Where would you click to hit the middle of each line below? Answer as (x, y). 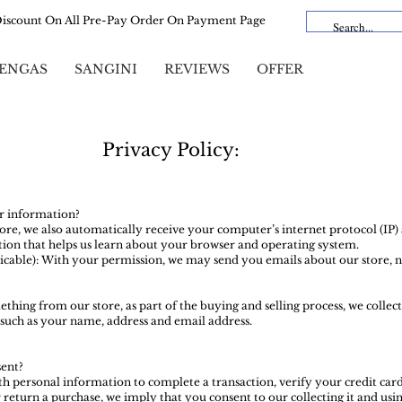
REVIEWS (197, 70)
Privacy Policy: (170, 150)
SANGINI (106, 70)
